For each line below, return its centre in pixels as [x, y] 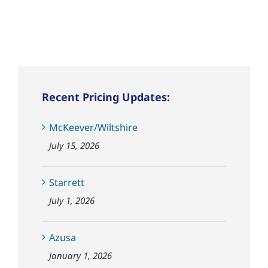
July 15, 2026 [74, 145]
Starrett [67, 182]
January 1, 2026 [80, 255]
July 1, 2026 [72, 200]
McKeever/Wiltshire [93, 127]
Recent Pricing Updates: [106, 97]
